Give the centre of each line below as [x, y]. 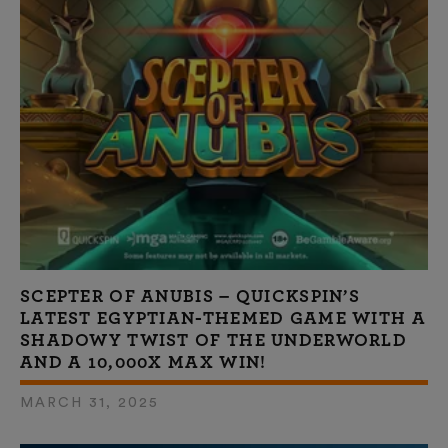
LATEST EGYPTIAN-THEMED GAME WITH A [223, 318]
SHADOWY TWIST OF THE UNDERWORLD [213, 340]
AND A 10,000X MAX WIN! [143, 362]
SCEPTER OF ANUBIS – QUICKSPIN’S [190, 296]
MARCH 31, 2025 [89, 402]
